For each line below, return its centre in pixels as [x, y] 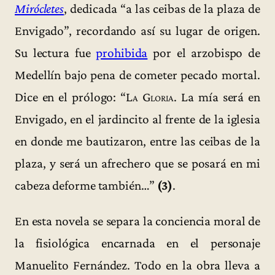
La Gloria [150, 97]
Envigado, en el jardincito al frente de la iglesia [137, 119]
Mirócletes [40, 9]
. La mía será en [217, 97]
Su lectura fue [56, 53]
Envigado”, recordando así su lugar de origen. [137, 31]
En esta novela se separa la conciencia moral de [137, 221]
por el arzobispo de [204, 53]
